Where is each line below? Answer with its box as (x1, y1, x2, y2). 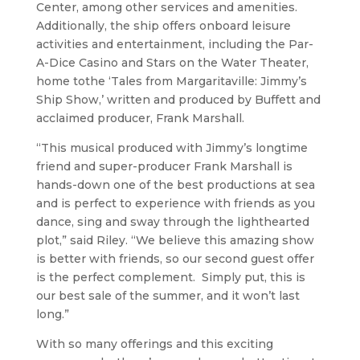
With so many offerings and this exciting (35, 336, 273, 351)
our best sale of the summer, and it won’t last (35, 288, 300, 303)
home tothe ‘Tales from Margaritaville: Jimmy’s (35, 73, 307, 88)
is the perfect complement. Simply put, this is (35, 269, 305, 284)
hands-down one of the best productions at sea (35, 177, 315, 192)
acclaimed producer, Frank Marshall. (35, 110, 244, 125)
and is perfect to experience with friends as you (35, 195, 315, 211)
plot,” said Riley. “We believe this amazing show (35, 232, 314, 247)
